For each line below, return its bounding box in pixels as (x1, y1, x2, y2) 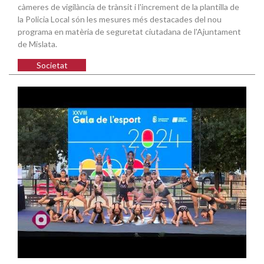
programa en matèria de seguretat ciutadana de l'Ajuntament (18, 27, 241, 37)
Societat (36, 60, 68, 71)
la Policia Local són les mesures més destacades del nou (18, 14, 222, 25)
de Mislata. (18, 39, 57, 49)
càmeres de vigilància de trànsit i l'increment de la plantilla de (18, 2, 239, 12)
